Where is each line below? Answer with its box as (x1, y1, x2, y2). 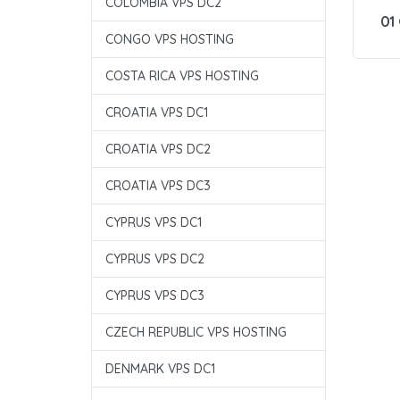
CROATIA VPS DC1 (105, 104, 208, 121)
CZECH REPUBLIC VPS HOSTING (105, 324, 287, 340)
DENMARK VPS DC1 (105, 361, 215, 377)
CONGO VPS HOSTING (105, 31, 234, 47)
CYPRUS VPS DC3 (105, 287, 204, 304)
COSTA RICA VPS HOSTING (105, 68, 259, 84)
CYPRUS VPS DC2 (105, 251, 204, 267)
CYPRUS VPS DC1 (105, 214, 202, 230)
